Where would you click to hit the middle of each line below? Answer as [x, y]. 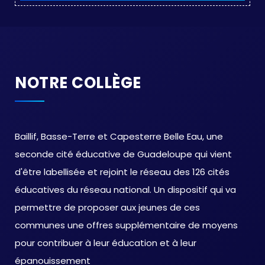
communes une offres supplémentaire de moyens [126, 225]
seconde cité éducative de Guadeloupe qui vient [123, 154]
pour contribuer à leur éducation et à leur [106, 243]
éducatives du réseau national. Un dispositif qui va [125, 190]
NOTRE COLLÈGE [78, 83]
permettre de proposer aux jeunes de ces [107, 208]
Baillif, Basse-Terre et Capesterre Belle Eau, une [119, 137]
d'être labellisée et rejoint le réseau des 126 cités [122, 172]
